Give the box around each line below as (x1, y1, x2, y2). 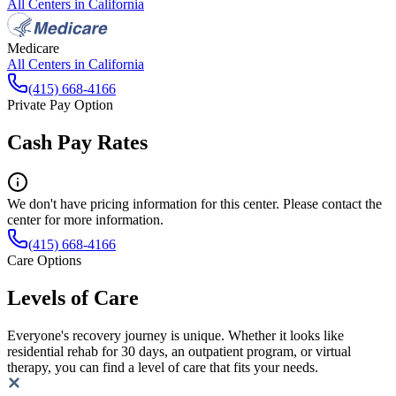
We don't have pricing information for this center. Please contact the (7, 196, 382, 212)
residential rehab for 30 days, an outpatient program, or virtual (7, 344, 351, 360)
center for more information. (7, 212, 164, 228)
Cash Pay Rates (7, 130, 148, 154)
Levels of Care (7, 286, 139, 310)
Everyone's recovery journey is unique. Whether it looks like (7, 328, 344, 344)
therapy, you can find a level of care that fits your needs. (7, 360, 318, 376)
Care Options (7, 253, 81, 269)
